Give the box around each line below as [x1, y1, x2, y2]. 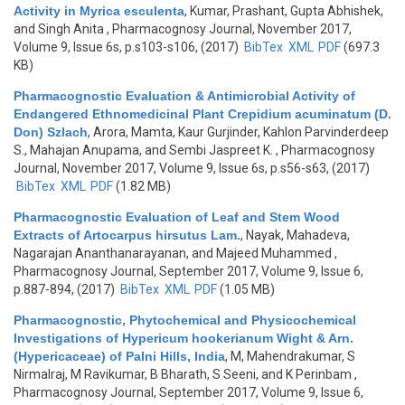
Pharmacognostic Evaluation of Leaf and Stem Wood [14, 210, 340, 224]
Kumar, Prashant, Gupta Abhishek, [190, 4, 383, 18]
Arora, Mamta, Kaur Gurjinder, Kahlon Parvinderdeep [93, 125, 389, 139]
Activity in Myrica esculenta [14, 4, 184, 18]
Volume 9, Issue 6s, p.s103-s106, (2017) [14, 40, 241, 54]
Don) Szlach [14, 125, 88, 139]
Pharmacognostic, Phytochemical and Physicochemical [14, 313, 356, 327]
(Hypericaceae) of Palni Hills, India [14, 349, 225, 363]
